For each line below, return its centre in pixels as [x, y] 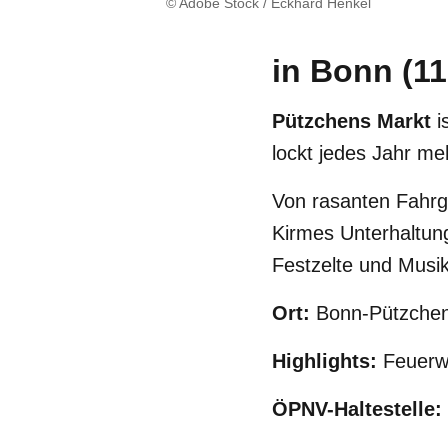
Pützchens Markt [351, 121]
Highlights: [327, 361]
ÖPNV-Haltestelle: [357, 409]
